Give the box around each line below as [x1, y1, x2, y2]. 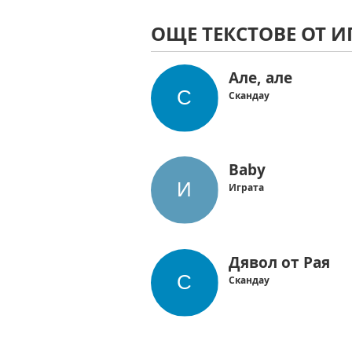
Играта [229, 180, 265, 194]
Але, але [229, 67, 293, 88]
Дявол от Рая [229, 251, 331, 273]
